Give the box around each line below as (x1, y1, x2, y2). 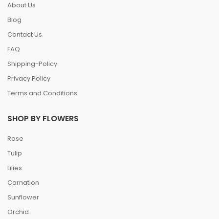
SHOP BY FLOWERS (7, 113, 79, 124)
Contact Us (7, 30, 42, 39)
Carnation (7, 178, 39, 187)
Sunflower (7, 193, 39, 202)
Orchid (7, 207, 29, 217)
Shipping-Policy (7, 59, 57, 68)
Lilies (7, 163, 22, 173)
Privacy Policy (7, 74, 50, 83)
